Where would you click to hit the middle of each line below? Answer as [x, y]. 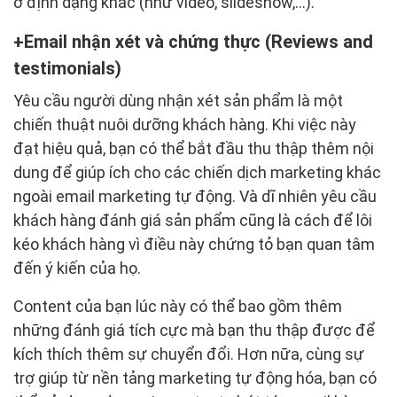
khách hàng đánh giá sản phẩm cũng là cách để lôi [193, 220]
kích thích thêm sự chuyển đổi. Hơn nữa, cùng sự [189, 354]
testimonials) [67, 68]
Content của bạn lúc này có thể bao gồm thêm [178, 306]
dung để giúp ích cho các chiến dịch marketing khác [197, 172]
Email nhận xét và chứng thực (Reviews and [198, 42]
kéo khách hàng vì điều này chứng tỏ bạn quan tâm [194, 244]
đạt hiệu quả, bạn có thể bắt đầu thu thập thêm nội [194, 148]
